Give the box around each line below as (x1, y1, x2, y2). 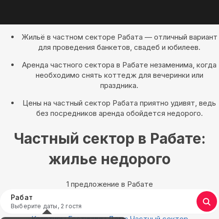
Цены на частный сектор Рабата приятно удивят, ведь (22, 98, 216, 108)
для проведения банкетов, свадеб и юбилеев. (38, 43, 200, 52)
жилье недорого (48, 150, 171, 168)
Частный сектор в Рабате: (13, 130, 206, 148)
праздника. (100, 81, 138, 90)
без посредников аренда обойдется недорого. (36, 109, 203, 118)
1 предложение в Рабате (66, 179, 153, 189)
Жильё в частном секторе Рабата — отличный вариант (21, 32, 218, 42)
